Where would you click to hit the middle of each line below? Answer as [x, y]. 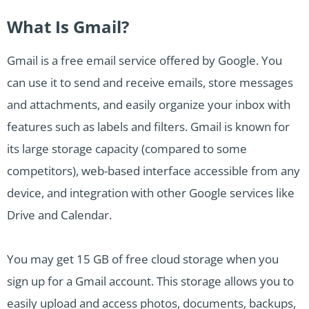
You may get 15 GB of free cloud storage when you [143, 259]
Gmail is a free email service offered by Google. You [144, 60]
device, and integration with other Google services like [151, 192]
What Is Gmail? [68, 26]
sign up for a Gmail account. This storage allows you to [150, 281]
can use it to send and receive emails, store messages [150, 82]
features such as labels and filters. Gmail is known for [148, 126]
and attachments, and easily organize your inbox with [149, 104]
